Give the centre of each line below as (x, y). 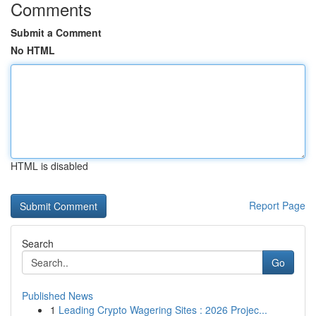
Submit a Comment (56, 32)
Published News (57, 296)
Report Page (277, 205)
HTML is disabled (49, 166)
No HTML (33, 50)
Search (38, 243)
